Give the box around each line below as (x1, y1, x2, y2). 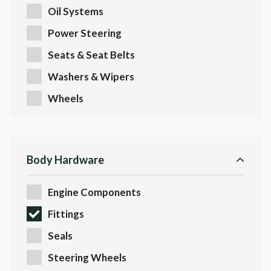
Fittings (48, 207, 84, 221)
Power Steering (48, 27, 122, 40)
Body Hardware (27, 153, 104, 167)
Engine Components (48, 186, 141, 199)
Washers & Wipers (48, 70, 134, 83)
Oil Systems (48, 5, 103, 18)
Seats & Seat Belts (48, 48, 135, 62)
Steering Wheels (48, 251, 126, 264)
